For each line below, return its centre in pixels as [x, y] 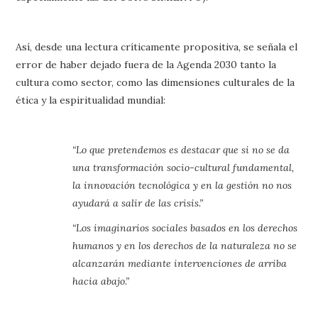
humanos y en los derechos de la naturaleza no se [185, 246]
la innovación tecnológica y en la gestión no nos [182, 185]
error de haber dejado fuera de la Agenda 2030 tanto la [146, 65]
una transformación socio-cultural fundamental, [183, 168]
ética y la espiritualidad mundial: [91, 100]
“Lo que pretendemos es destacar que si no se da [181, 150]
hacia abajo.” [101, 281]
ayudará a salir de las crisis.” [138, 203]
